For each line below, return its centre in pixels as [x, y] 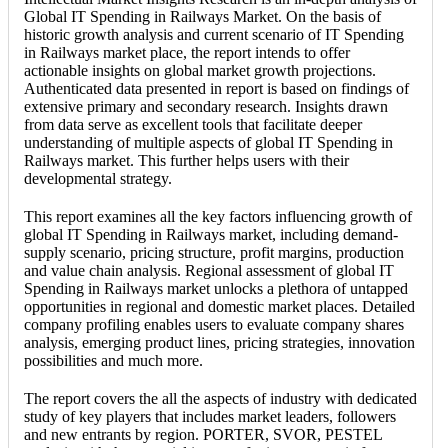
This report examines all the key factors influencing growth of [218, 216]
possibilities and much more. [113, 360]
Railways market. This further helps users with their [186, 160]
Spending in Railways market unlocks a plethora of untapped [216, 288]
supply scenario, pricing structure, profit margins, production [214, 252]
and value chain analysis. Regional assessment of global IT [209, 270]
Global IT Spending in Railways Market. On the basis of [202, 16]
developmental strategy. [98, 178]
